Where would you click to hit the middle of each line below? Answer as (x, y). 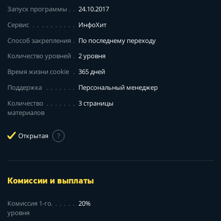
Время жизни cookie (38, 72)
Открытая (33, 135)
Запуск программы (37, 9)
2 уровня (92, 56)
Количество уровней (39, 56)
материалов (26, 113)
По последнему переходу (117, 40)
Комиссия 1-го (29, 203)
